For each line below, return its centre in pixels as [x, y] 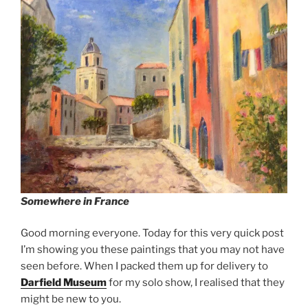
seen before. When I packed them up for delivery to [144, 266]
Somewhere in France [75, 201]
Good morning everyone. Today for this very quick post [152, 233]
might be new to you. [71, 299]
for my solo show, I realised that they [196, 283]
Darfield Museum [64, 283]
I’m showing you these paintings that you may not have [153, 250]
